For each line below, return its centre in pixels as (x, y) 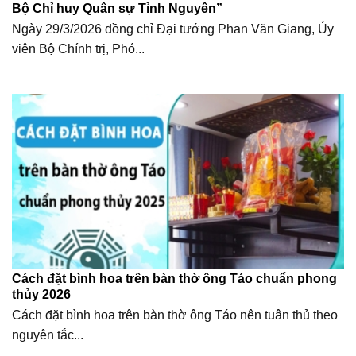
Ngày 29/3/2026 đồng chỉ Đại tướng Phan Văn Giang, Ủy (172, 29)
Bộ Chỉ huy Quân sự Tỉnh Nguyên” (117, 9)
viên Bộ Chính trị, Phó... (78, 49)
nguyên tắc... (47, 335)
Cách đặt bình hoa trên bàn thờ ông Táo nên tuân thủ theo (174, 315)
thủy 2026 (41, 295)
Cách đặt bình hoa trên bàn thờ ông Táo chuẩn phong (174, 279)
